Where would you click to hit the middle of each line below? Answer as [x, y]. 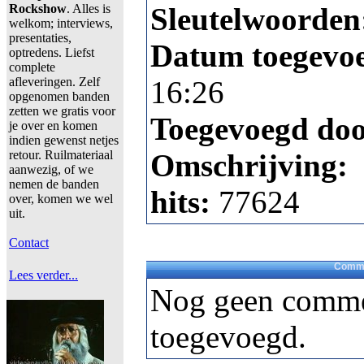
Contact [29, 243]
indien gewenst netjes [64, 140]
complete [32, 67]
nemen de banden [54, 184]
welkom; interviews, [61, 23]
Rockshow [38, 9]
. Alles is [89, 9]
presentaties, [40, 38]
